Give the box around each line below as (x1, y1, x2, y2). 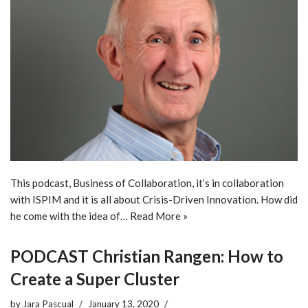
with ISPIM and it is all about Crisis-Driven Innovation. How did (10, 192, 298, 206)
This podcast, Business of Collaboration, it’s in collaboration (10, 176, 284, 189)
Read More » (130, 209, 188, 222)
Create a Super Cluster (10, 268, 179, 289)
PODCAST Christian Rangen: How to (10, 245, 283, 266)
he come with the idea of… (10, 209, 130, 222)
